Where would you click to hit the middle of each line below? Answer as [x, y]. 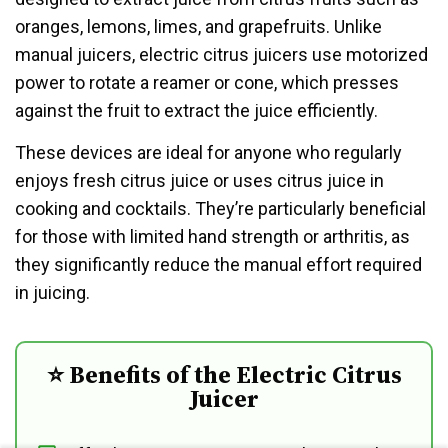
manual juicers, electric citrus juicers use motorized [221, 54]
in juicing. [52, 292]
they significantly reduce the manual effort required [218, 264]
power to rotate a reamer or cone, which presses [207, 82]
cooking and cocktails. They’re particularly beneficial [220, 208]
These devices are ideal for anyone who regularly [208, 152]
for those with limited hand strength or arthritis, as [212, 236]
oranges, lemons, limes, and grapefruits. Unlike [198, 26]
